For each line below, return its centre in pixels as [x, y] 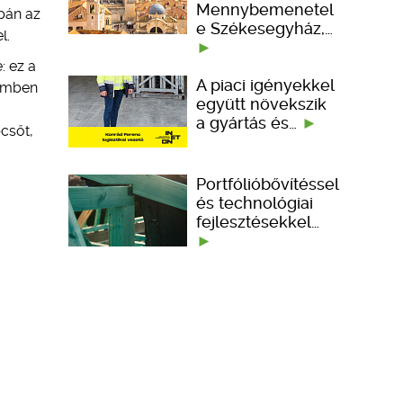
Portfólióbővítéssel [267, 184]
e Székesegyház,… [264, 28]
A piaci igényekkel [265, 85]
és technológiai [255, 202]
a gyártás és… [249, 122]
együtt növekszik [261, 103]
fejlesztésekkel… [258, 221]
